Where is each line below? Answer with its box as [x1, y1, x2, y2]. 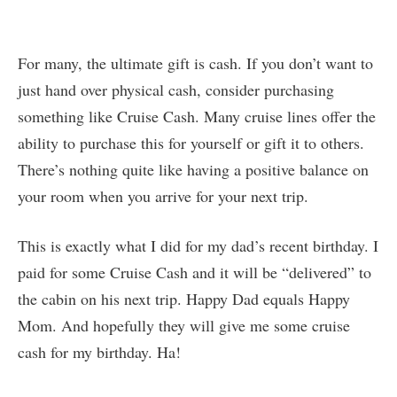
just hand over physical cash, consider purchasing [18, 79, 334, 101]
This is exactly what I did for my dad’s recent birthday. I [18, 235, 378, 257]
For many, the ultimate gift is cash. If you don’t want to [18, 52, 373, 74]
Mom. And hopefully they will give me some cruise [18, 315, 350, 337]
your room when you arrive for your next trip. [18, 185, 314, 207]
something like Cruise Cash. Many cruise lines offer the [18, 105, 376, 128]
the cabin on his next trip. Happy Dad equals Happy [18, 288, 350, 310]
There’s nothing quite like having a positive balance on [18, 159, 369, 181]
